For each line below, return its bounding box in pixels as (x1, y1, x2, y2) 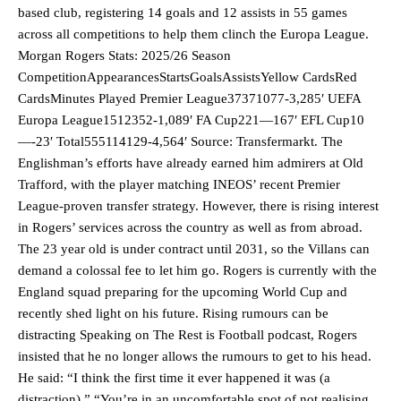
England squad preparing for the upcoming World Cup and (18, 284, 347, 299)
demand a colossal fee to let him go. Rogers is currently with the (18, 262, 377, 277)
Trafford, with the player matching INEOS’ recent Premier (18, 176, 340, 192)
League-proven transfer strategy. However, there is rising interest (18, 198, 379, 213)
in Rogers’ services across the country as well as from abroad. (18, 219, 363, 235)
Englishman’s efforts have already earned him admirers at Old (18, 155, 363, 170)
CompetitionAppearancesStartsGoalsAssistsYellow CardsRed (18, 69, 357, 84)
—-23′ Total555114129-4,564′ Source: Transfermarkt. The (18, 133, 343, 149)
